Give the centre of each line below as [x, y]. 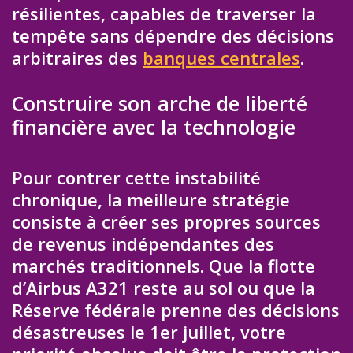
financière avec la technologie [154, 126]
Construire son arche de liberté [160, 103]
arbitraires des [77, 58]
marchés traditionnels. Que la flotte [163, 265]
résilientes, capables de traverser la [164, 14]
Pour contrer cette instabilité [136, 177]
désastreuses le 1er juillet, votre [149, 331]
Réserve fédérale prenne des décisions [176, 309]
